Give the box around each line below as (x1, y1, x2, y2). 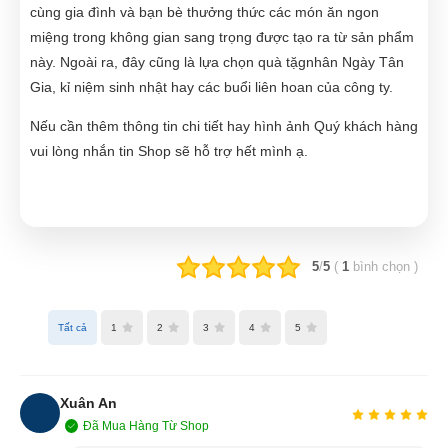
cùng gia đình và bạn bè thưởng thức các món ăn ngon (30, 3, 379, 20)
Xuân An (60, 394, 117, 411)
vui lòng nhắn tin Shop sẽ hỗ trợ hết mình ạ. (30, 142, 308, 159)
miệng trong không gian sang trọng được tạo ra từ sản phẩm (30, 28, 414, 45)
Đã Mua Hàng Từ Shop (83, 418, 209, 433)
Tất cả (58, 321, 87, 333)
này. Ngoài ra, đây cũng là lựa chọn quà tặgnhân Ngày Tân (30, 53, 404, 70)
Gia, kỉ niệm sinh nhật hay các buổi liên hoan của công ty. (30, 78, 393, 95)
